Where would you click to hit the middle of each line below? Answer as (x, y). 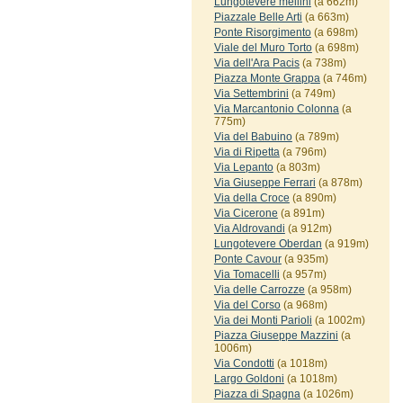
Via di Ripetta (246, 152)
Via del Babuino (253, 137)
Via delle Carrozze (259, 290)
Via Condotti (244, 363)
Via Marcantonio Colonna (276, 109)
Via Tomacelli (246, 274)
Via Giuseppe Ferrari (264, 183)
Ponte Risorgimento (262, 32)
